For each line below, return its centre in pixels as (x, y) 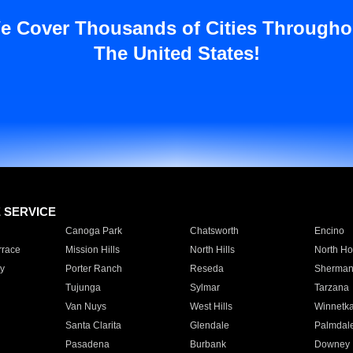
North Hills (212, 250)
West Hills (211, 307)
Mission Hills (92, 250)
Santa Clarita (93, 325)
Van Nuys (85, 307)
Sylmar (204, 288)
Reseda (206, 269)
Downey (332, 344)
